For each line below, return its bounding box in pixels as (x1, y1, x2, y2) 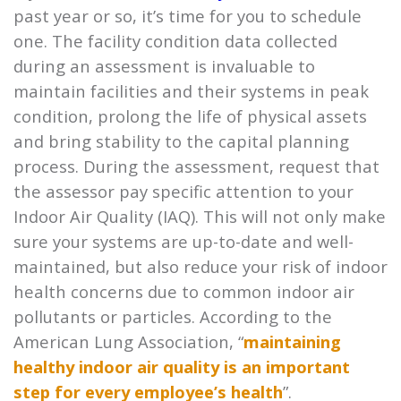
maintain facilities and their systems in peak (13, 80, 369, 103)
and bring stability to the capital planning (13, 130, 349, 153)
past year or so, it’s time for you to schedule (13, 4, 362, 28)
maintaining (243, 330, 341, 354)
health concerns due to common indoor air (13, 280, 354, 303)
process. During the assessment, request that (13, 155, 380, 178)
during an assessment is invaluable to (13, 55, 315, 78)
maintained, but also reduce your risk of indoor (13, 255, 388, 278)
